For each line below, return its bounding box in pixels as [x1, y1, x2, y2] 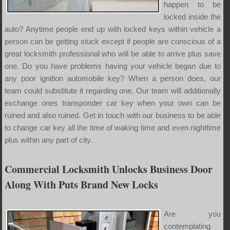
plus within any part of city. [4, 135, 92, 144]
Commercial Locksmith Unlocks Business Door [4, 161, 213, 177]
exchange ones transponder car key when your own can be [4, 98, 221, 107]
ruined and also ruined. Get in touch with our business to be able [4, 110, 221, 120]
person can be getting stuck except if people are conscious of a [4, 36, 221, 46]
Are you [163, 209, 221, 218]
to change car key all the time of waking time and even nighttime [4, 123, 221, 132]
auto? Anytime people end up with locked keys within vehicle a [4, 24, 221, 33]
